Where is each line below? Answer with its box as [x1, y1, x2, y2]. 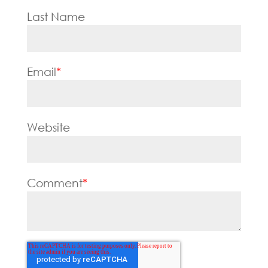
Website [26, 120, 70, 135]
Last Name [26, 9, 85, 23]
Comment [26, 175, 83, 190]
